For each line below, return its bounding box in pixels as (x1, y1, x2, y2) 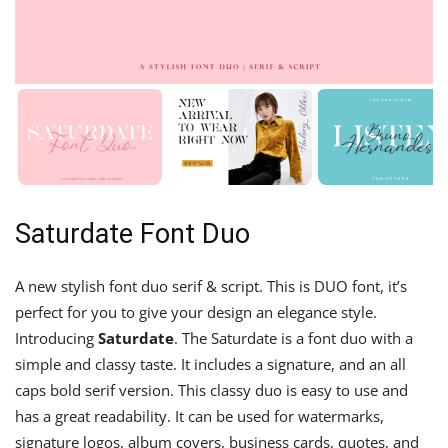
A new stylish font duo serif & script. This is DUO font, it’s (15, 276, 407, 297)
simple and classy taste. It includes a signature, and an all (15, 354, 406, 375)
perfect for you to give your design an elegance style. (15, 302, 377, 323)
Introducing (15, 328, 98, 349)
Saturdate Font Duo (15, 218, 250, 251)
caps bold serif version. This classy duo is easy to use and (15, 380, 408, 401)
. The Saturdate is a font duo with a (174, 328, 413, 349)
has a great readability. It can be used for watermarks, (15, 406, 384, 427)
